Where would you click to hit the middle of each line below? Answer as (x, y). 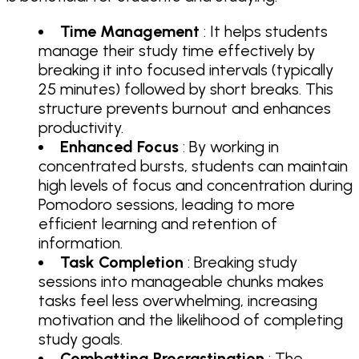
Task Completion (122, 262)
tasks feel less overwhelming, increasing (178, 301)
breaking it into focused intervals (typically (186, 70)
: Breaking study (240, 262)
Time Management (130, 32)
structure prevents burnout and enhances (185, 109)
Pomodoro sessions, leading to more (167, 205)
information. (81, 243)
